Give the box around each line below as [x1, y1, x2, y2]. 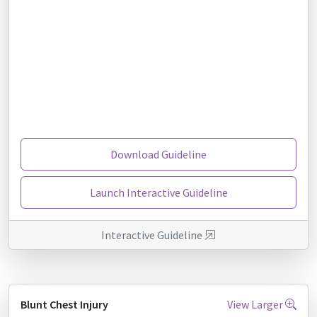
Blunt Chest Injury [21, 296, 108, 311]
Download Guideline [110, 146, 207, 161]
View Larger [227, 296, 285, 311]
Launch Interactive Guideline [89, 185, 228, 200]
